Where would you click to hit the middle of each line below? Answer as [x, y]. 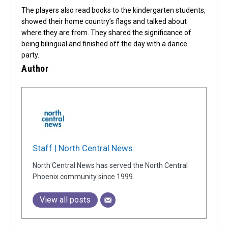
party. [31, 55]
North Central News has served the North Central [110, 166]
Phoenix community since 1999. [84, 177]
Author [35, 69]
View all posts [65, 200]
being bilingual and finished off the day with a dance [105, 44]
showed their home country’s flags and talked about [104, 22]
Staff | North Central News [83, 148]
